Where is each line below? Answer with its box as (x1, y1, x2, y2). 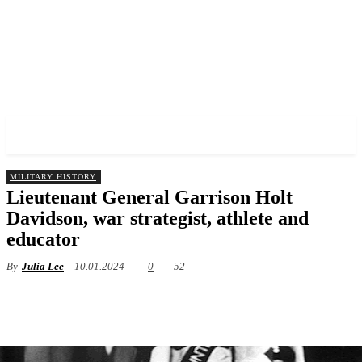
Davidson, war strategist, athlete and (6, 208, 309, 229)
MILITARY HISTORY (10, 172, 96, 181)
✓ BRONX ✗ (6, 124, 118, 145)
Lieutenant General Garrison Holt (6, 187, 293, 208)
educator (6, 229, 80, 250)
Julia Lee (22, 260, 64, 272)
